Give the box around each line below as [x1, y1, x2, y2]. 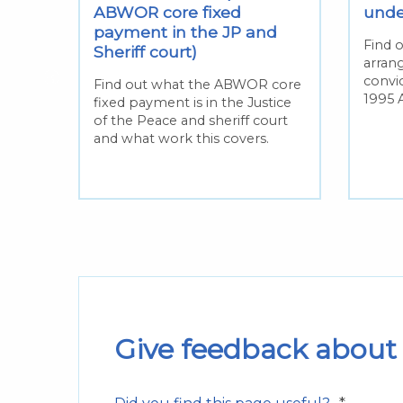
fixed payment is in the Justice [94, 94, 291, 112]
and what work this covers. [94, 130, 269, 148]
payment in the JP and [94, 22, 277, 42]
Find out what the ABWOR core [94, 76, 301, 94]
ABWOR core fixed [94, 3, 241, 22]
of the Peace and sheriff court [94, 112, 288, 130]
